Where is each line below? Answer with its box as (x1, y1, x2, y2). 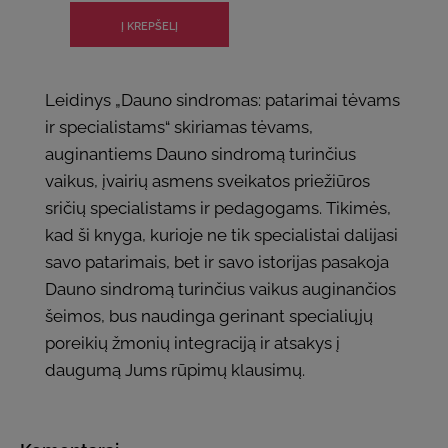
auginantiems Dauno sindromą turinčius (45, 144, 356, 164)
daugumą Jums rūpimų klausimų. (45, 360, 305, 380)
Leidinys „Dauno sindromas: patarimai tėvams (45, 90, 400, 110)
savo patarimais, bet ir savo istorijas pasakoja (45, 252, 389, 272)
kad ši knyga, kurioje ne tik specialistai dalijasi (45, 225, 398, 245)
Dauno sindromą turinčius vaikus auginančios (45, 279, 396, 299)
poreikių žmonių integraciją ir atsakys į (45, 333, 340, 353)
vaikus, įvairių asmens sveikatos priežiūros (45, 171, 370, 191)
